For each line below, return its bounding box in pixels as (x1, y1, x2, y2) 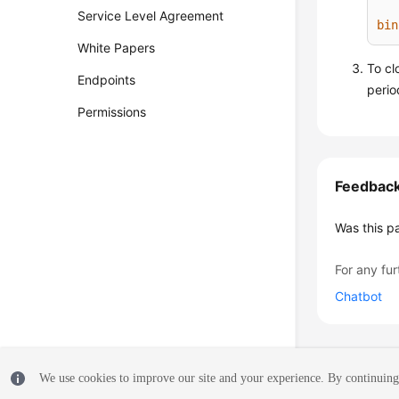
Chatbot (335, 289, 383, 304)
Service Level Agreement (77, 8, 224, 23)
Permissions (77, 104, 147, 119)
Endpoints (77, 72, 136, 87)
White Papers (77, 40, 156, 55)
